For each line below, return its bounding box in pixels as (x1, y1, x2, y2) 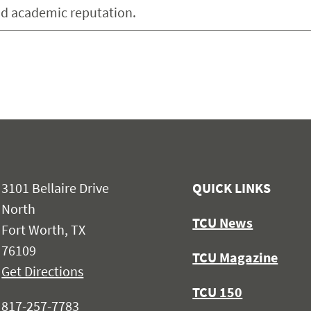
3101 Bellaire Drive (1, 178, 110, 196)
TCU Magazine (192, 248, 278, 266)
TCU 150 (192, 283, 243, 301)
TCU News (192, 213, 253, 231)
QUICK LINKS (192, 178, 271, 196)
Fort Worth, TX (1, 220, 86, 238)
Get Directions (1, 262, 84, 280)
